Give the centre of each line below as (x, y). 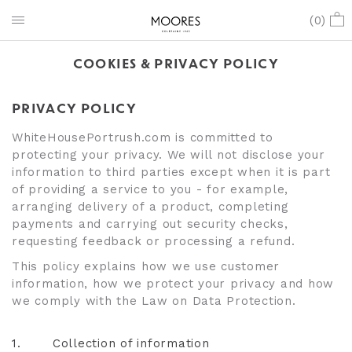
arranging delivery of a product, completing (150, 207)
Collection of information (131, 343)
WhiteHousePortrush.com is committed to (143, 137)
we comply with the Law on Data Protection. (154, 301)
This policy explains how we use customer (146, 266)
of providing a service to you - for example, (150, 189)
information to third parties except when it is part (171, 172)
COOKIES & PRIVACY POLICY (176, 65)
